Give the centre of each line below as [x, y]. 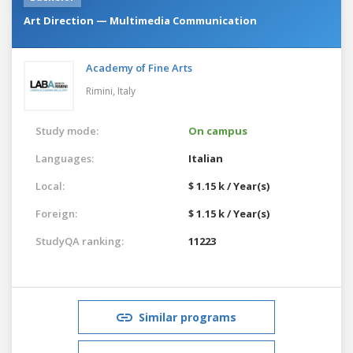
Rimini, [102, 91]
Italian [206, 158]
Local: [50, 186]
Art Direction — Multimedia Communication [140, 20]
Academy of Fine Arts [139, 67]
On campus [218, 130]
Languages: [65, 158]
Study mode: [67, 130]
